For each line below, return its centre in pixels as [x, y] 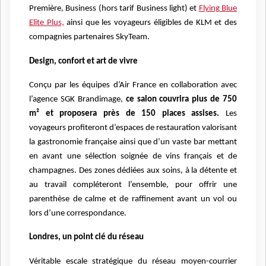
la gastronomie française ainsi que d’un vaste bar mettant [133, 142]
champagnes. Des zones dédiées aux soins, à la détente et [133, 171]
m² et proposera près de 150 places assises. [124, 114]
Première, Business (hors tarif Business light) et [114, 9]
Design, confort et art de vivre [83, 61]
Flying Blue [218, 9]
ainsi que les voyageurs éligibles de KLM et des [151, 23]
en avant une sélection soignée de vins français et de [133, 156]
